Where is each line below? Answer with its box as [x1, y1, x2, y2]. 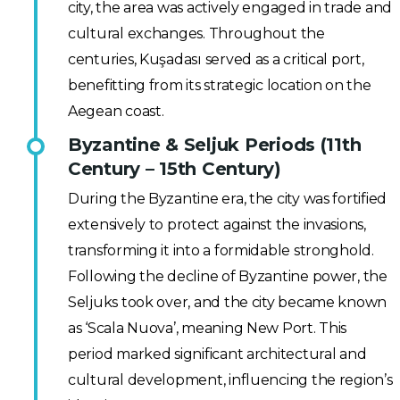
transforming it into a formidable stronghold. [68, 242, 374, 260]
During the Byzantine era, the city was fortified [68, 190, 387, 208]
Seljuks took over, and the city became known [68, 294, 387, 312]
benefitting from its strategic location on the [68, 77, 371, 95]
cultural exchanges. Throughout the [68, 25, 325, 43]
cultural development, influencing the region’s [68, 371, 393, 389]
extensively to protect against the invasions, [68, 216, 366, 234]
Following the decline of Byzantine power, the [68, 268, 387, 286]
